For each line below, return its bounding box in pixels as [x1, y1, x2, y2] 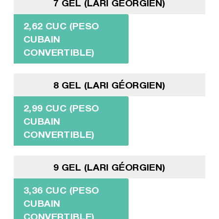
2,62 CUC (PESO [23, 20, 99, 31]
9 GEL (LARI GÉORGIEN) [53, 161, 166, 173]
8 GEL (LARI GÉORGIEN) [53, 79, 166, 90]
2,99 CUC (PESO [23, 102, 99, 113]
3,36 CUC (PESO [23, 184, 99, 196]
